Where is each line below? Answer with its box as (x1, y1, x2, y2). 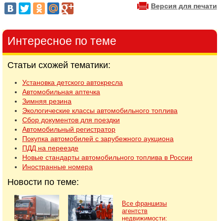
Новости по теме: (7, 177, 79, 187)
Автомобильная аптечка (22, 88, 100, 96)
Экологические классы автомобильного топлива (22, 107, 178, 114)
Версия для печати (150, 2, 217, 10)
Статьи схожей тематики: (7, 60, 110, 70)
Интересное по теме (7, 35, 116, 47)
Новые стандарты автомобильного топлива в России (22, 153, 192, 161)
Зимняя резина (22, 97, 72, 105)
